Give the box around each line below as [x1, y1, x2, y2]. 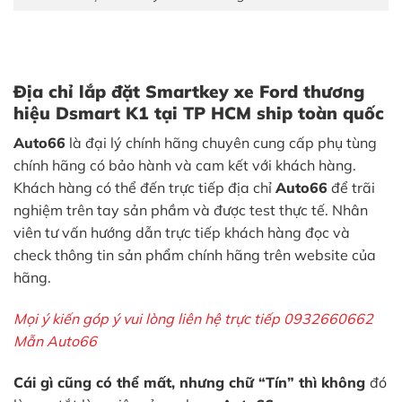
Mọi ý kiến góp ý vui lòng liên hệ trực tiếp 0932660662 [13, 309, 373, 328]
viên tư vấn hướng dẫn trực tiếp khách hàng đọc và [13, 223, 350, 242]
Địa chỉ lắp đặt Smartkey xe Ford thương [13, 80, 364, 102]
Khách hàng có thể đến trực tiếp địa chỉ [13, 179, 275, 197]
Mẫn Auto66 [13, 331, 97, 350]
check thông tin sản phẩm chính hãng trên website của [13, 246, 376, 265]
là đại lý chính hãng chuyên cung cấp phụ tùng [66, 134, 377, 153]
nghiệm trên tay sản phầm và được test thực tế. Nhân [13, 201, 368, 220]
